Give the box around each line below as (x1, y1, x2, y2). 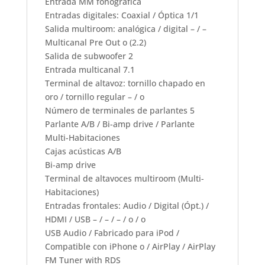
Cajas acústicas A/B (44, 145, 121, 157)
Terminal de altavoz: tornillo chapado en (44, 77, 205, 89)
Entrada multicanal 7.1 (44, 63, 135, 75)
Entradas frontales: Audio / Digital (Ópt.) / (44, 199, 209, 211)
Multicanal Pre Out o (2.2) (44, 36, 146, 48)
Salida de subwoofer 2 (44, 50, 133, 62)
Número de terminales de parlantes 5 (44, 104, 195, 116)
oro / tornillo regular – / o (44, 91, 144, 102)
